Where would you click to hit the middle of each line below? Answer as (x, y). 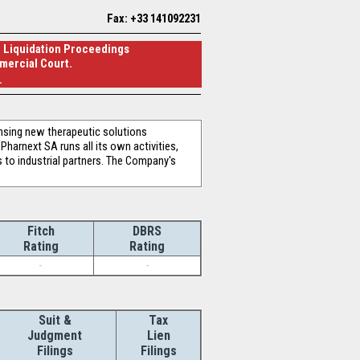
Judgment (55, 335)
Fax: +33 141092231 (154, 18)
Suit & (55, 320)
